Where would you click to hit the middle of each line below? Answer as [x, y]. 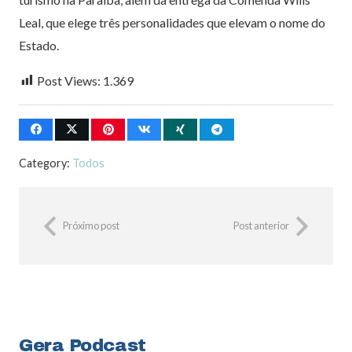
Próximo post [91, 226]
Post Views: [69, 80]
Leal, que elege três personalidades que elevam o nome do [172, 22]
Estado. [39, 45]
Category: [46, 163]
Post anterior [261, 226]
